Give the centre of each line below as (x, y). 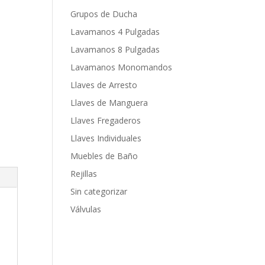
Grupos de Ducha (104, 14)
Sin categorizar (99, 191)
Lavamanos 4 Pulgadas (115, 32)
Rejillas (84, 174)
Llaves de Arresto (104, 85)
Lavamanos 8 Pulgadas (115, 49)
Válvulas (86, 209)
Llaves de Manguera (109, 103)
